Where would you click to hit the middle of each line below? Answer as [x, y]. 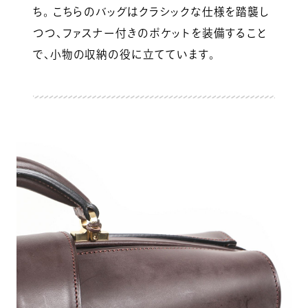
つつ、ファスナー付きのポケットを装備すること [150, 33]
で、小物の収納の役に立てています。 [124, 54]
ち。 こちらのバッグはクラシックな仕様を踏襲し [151, 11]
